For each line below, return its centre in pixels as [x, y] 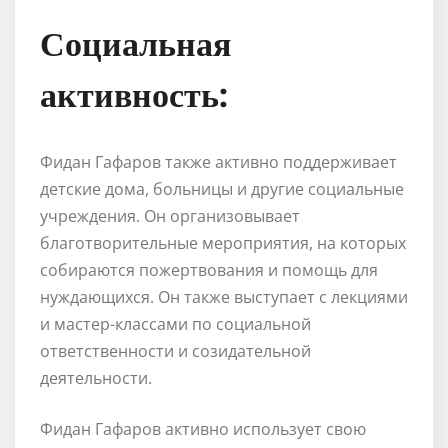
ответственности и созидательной [175, 350]
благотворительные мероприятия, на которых [223, 242]
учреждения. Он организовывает [170, 215]
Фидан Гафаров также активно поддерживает [218, 161]
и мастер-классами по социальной [175, 323]
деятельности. [96, 377]
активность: [134, 92]
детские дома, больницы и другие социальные [222, 188]
